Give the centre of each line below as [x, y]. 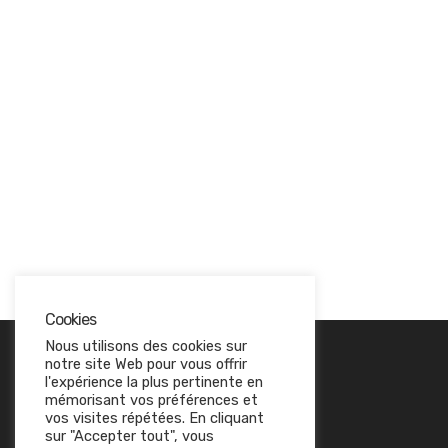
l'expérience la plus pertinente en [154, 382]
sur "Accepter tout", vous [129, 436]
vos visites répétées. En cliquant [154, 418]
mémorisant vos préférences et [151, 400]
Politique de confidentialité [177, 431]
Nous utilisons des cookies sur [146, 346]
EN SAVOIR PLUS [162, 391]
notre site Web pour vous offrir [146, 364]
